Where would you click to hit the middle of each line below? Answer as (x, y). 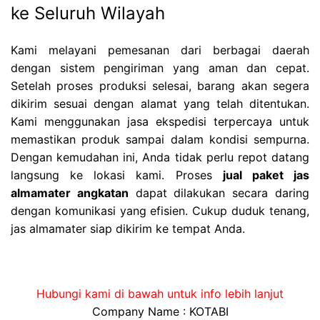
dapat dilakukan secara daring (219, 192)
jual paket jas (266, 175)
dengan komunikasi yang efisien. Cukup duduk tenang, (160, 210)
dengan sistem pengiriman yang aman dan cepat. (160, 67)
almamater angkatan (70, 192)
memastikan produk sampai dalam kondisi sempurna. (160, 139)
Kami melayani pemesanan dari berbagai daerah (160, 50)
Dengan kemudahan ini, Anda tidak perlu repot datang (160, 157)
